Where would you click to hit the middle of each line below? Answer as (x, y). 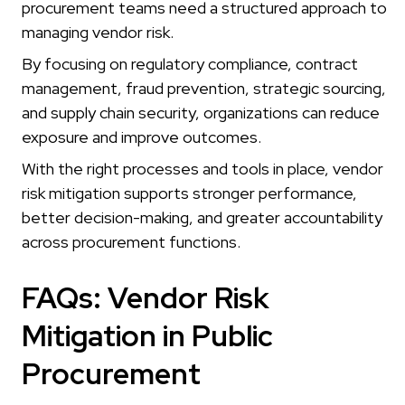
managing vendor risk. (98, 33)
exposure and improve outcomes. (141, 137)
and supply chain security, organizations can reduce (201, 113)
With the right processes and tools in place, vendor (202, 169)
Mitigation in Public (147, 336)
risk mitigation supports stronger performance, (189, 193)
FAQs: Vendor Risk (146, 298)
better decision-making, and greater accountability (202, 218)
